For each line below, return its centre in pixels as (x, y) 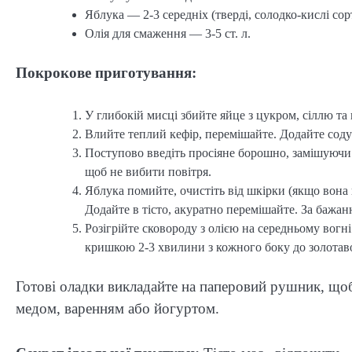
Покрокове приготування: (106, 72)
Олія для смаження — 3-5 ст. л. (168, 33)
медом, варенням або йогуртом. (117, 309)
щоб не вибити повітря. (148, 172)
